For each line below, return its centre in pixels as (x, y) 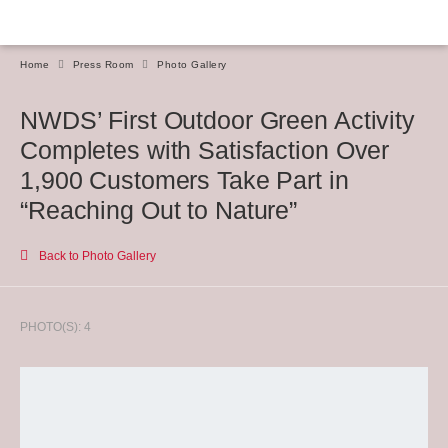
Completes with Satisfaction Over (205, 150)
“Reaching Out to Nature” (159, 210)
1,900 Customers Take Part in (184, 180)
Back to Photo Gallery (96, 256)
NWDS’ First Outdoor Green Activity (217, 120)
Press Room (103, 64)
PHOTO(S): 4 (55, 327)
